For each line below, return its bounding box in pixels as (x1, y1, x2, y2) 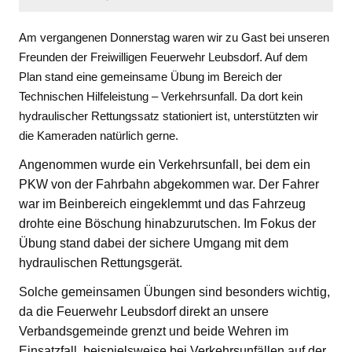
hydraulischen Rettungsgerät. (19, 255, 182, 269)
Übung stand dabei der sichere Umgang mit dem (19, 236, 288, 250)
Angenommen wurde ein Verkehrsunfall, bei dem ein (19, 157, 310, 171)
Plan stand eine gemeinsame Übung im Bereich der (19, 69, 282, 83)
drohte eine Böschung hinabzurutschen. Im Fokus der (19, 216, 316, 230)
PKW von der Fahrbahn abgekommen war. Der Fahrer (19, 177, 319, 191)
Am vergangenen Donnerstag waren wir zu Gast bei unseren (19, 30, 329, 44)
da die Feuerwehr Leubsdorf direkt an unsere (19, 304, 269, 318)
